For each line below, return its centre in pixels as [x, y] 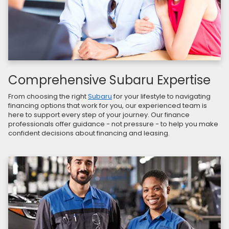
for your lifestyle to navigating [161, 97]
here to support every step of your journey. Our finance [99, 115]
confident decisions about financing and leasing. [89, 133]
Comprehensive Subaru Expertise [109, 80]
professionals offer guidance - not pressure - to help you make [113, 124]
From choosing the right [48, 97]
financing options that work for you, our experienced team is [108, 106]
